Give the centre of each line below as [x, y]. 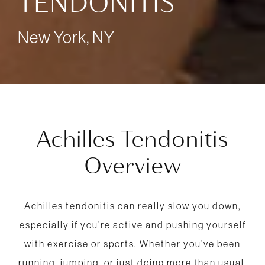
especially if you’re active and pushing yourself [132, 224]
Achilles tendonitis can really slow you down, [132, 206]
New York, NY [66, 37]
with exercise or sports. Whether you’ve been [132, 243]
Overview [132, 165]
